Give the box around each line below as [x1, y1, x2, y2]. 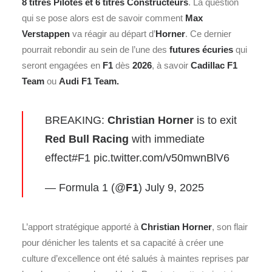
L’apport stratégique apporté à [22, 222, 141, 232]
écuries [200, 44, 233, 55]
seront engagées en [22, 60, 103, 70]
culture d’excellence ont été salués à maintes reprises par [22, 253, 249, 263]
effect [45, 152, 72, 164]
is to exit [194, 114, 237, 126]
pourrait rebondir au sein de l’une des [22, 44, 169, 55]
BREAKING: [45, 114, 107, 126]
